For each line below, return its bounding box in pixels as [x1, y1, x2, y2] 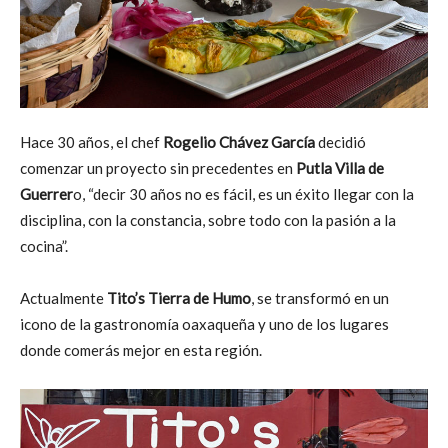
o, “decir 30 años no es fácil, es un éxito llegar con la [73, 184, 414, 203]
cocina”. [20, 236, 68, 255]
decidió [315, 132, 366, 151]
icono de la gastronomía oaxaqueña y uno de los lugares [20, 314, 389, 333]
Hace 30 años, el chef [20, 132, 163, 151]
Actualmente [20, 288, 107, 307]
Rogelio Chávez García [163, 132, 315, 151]
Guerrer [20, 184, 73, 203]
